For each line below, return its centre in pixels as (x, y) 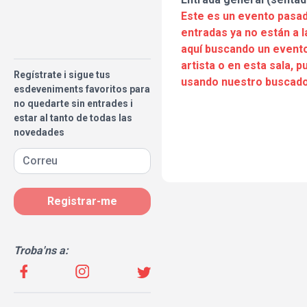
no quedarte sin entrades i (73, 103)
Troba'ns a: (41, 250)
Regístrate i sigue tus (62, 75)
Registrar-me (82, 201)
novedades (39, 132)
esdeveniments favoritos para (82, 89)
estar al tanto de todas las (73, 118)
